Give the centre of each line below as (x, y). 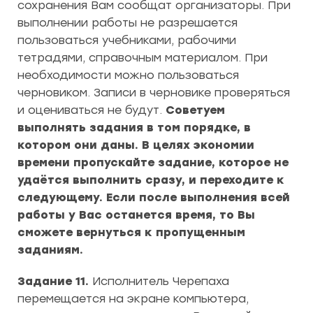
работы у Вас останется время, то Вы (136, 215)
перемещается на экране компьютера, (133, 299)
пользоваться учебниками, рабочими (127, 40)
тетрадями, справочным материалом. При (143, 58)
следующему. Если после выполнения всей (154, 197)
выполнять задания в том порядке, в (134, 128)
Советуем (195, 110)
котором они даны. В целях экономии (136, 145)
